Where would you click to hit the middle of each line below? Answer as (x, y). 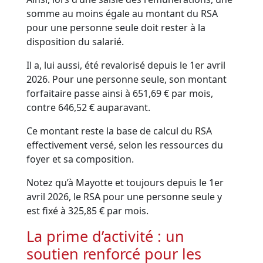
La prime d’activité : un (106, 236)
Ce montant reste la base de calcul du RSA (119, 131)
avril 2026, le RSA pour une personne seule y (124, 197)
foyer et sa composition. (80, 159)
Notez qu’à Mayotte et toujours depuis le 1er (125, 183)
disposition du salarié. (77, 42)
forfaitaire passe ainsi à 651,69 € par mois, (120, 94)
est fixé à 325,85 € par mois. (88, 211)
